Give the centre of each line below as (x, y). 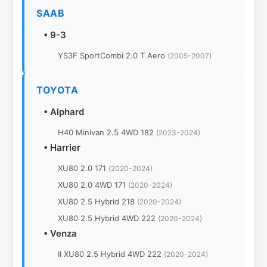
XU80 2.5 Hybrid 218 (97, 201)
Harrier (65, 148)
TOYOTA (57, 90)
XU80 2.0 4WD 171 (93, 185)
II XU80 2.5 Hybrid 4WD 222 (111, 254)
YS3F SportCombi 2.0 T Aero (113, 55)
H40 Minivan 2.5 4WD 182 (107, 132)
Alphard (67, 112)
